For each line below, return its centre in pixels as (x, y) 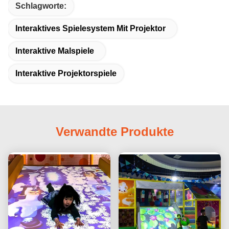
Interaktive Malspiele (55, 51)
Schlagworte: (41, 6)
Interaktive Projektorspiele (66, 73)
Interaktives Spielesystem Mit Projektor (90, 28)
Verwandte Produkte (114, 131)
